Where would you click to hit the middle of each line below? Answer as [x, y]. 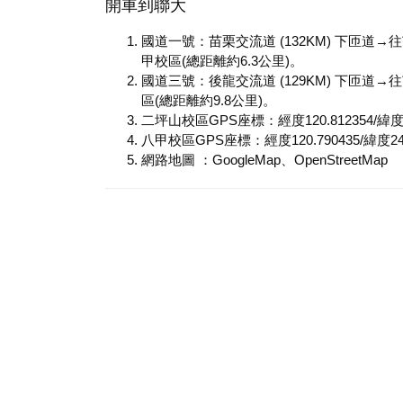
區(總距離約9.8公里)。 [209, 100]
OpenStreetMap [341, 159]
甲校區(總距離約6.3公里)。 [222, 60]
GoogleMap [246, 159]
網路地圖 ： [177, 159]
